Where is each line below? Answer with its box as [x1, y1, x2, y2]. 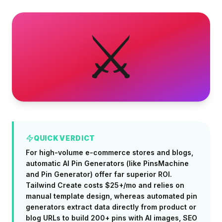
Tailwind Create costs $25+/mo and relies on [26, 181, 184, 189]
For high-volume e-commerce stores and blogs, [26, 148, 193, 157]
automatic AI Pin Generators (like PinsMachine [26, 159, 189, 167]
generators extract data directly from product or [26, 203, 196, 211]
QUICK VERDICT [34, 134, 96, 142]
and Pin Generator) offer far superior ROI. [26, 170, 172, 178]
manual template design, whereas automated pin [26, 192, 197, 200]
